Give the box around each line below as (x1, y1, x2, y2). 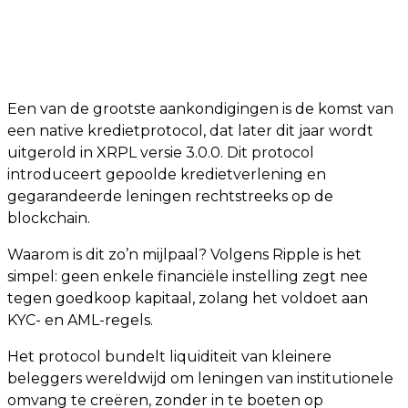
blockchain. (7, 209, 90, 227)
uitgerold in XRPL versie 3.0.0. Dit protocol (7, 144, 314, 161)
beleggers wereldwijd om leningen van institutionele (7, 370, 393, 387)
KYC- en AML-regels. (7, 311, 153, 329)
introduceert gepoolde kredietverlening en (7, 166, 326, 183)
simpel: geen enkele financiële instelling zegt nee (7, 268, 368, 285)
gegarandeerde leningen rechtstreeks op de (7, 188, 333, 205)
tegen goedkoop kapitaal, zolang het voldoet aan (7, 290, 368, 307)
